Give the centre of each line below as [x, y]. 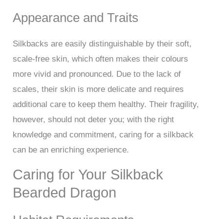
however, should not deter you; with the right [94, 120]
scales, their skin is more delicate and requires [99, 89]
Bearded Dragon [65, 193]
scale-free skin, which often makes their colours [101, 59]
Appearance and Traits [76, 18]
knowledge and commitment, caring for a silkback [103, 135]
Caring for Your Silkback [88, 175]
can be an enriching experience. [71, 150]
